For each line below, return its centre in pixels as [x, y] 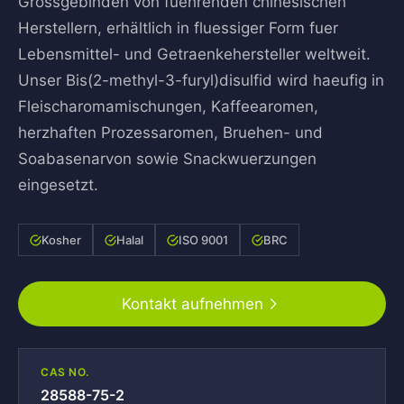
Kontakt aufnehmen [192, 304]
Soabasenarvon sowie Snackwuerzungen [167, 159]
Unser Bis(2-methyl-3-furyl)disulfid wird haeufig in [201, 80]
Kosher [61, 240]
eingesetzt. [58, 185]
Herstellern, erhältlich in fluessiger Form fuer [178, 28]
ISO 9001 [203, 240]
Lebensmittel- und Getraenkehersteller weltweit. [194, 54]
